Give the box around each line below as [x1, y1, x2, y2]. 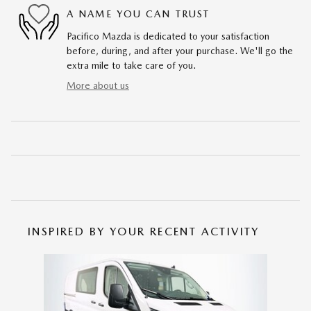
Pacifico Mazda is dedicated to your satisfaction [67, 30, 269, 42]
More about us [67, 79, 129, 91]
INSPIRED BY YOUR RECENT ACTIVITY [28, 224, 260, 238]
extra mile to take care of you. [67, 59, 196, 71]
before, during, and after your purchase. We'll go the [67, 44, 293, 56]
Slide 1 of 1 [10, 254, 59, 266]
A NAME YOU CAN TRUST [67, 8, 210, 19]
